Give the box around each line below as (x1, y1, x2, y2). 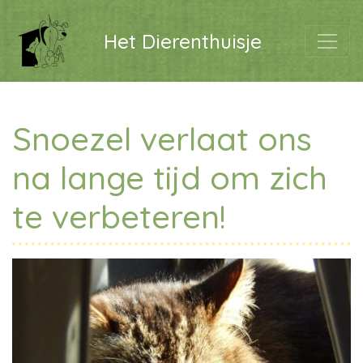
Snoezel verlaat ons (12, 118, 312, 159)
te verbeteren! (12, 196, 226, 237)
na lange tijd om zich (12, 157, 327, 198)
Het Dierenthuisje (104, 28, 262, 53)
